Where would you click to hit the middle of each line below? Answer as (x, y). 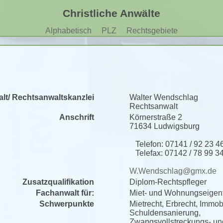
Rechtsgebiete (152, 30)
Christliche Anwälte (111, 13)
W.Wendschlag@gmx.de (173, 171)
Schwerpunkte (67, 204)
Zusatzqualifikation (58, 182)
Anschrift (77, 117)
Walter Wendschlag (164, 97)
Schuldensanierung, (165, 213)
